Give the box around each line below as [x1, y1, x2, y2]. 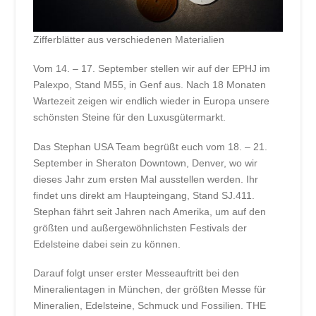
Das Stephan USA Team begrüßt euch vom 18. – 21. [33, 140, 268, 152]
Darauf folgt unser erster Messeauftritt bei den [33, 267, 240, 279]
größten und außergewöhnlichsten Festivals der [33, 221, 248, 233]
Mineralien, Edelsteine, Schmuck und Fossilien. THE [33, 300, 267, 312]
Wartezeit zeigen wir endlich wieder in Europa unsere [33, 95, 270, 107]
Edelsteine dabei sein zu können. [33, 238, 181, 250]
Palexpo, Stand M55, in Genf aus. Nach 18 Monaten [33, 79, 267, 91]
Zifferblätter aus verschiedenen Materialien [33, 33, 225, 45]
